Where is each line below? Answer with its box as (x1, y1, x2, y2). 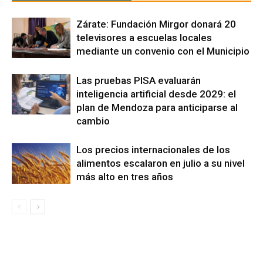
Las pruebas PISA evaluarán (76, 75, 201, 87)
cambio (76, 115, 110, 127)
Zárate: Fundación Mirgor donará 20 (76, 18, 236, 31)
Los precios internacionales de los (76, 144, 230, 156)
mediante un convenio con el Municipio (76, 45, 249, 58)
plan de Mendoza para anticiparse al (76, 102, 238, 114)
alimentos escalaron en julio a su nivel (76, 157, 245, 170)
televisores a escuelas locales (76, 32, 212, 44)
